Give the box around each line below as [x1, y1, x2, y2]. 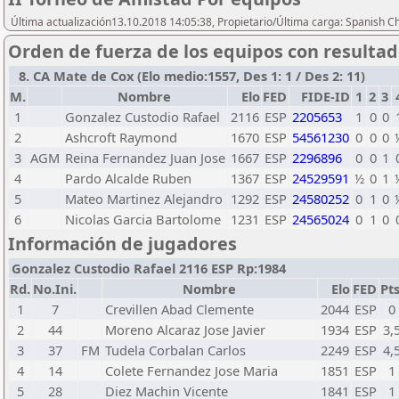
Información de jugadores [8, 232, 237, 256]
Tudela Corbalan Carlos [105, 341, 246, 359]
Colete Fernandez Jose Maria [105, 362, 278, 379]
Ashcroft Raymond [65, 128, 177, 146]
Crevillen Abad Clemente [105, 300, 254, 318]
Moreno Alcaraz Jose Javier [105, 321, 265, 338]
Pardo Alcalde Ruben [65, 169, 191, 187]
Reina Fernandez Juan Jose [65, 149, 225, 167]
